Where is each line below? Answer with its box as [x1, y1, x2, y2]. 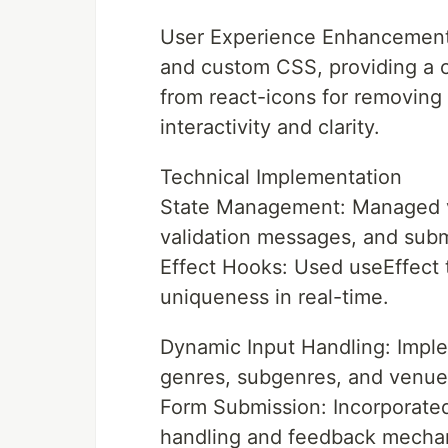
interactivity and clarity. [160, 115, 380, 139]
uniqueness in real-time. [160, 285, 389, 309]
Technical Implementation [160, 165, 402, 189]
